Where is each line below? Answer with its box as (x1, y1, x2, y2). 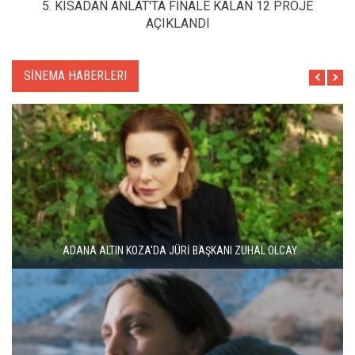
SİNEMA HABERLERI (24, 67, 127, 83)
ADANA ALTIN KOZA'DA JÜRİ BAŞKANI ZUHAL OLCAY (62, 243, 297, 257)
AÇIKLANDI (145, 15, 210, 31)
